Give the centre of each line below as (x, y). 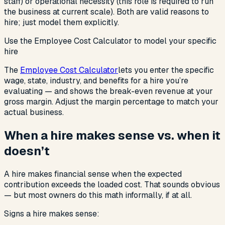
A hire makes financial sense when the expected (93, 174)
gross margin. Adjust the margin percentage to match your (111, 102)
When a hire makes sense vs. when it (112, 136)
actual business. (34, 113)
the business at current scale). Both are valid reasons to (106, 12)
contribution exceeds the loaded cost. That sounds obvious (112, 185)
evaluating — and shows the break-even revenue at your (108, 91)
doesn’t (27, 151)
